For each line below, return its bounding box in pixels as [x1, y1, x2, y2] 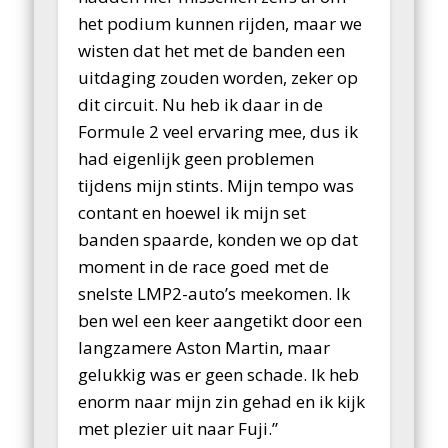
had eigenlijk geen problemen [78, 146, 315, 170]
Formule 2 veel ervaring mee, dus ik [78, 119, 359, 143]
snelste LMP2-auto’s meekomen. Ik [78, 281, 351, 305]
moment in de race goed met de [78, 254, 330, 278]
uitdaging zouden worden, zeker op [78, 65, 359, 89]
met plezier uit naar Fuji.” [78, 416, 279, 440]
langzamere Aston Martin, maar [78, 335, 331, 359]
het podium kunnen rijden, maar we [78, 11, 363, 35]
